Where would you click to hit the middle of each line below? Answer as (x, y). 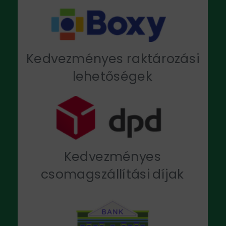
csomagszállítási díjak (112, 174)
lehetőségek (112, 76)
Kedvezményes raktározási (112, 59)
